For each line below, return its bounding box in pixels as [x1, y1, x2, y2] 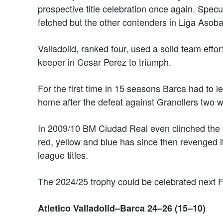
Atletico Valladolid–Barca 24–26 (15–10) [38, 202, 206, 215]
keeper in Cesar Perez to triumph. [38, 55, 174, 69]
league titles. [38, 148, 88, 162]
